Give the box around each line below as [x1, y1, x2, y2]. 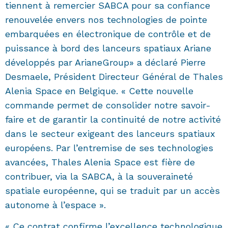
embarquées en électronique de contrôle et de [5, 28, 211, 40]
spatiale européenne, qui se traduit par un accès [5, 185, 220, 196]
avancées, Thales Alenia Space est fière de [5, 157, 195, 168]
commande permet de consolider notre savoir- [5, 100, 211, 111]
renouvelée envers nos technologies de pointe [5, 14, 207, 25]
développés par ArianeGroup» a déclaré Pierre [5, 57, 206, 68]
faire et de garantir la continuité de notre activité [5, 114, 221, 125]
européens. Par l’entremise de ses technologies [5, 142, 213, 154]
